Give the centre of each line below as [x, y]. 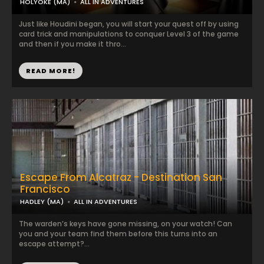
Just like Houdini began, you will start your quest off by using [129, 24]
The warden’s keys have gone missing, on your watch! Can [126, 224]
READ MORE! [51, 71]
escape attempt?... [54, 244]
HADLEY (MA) [42, 202]
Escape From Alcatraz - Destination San [121, 177]
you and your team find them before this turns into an [118, 234]
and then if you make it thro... [72, 44]
